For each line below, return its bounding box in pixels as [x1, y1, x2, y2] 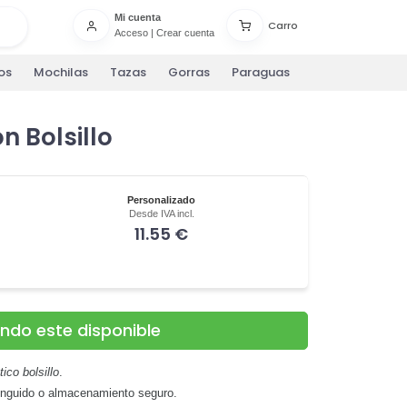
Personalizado [127, 194, 196, 205]
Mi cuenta [114, 12, 161, 24]
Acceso [114, 27, 148, 39]
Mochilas [34, 64, 88, 82]
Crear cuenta [155, 27, 214, 39]
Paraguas [232, 64, 290, 82]
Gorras [168, 64, 210, 82]
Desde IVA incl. [128, 207, 194, 219]
